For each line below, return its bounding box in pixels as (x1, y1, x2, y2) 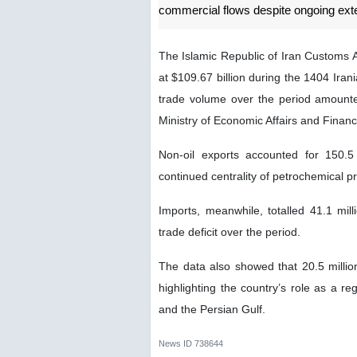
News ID (159, 338, 194, 348)
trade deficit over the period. (159, 225, 300, 238)
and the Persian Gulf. (159, 302, 265, 316)
